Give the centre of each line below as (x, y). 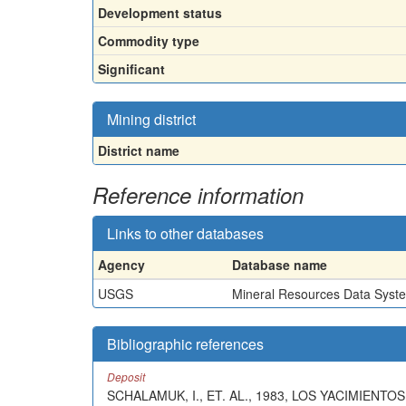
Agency (121, 265)
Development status (160, 13)
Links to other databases (185, 233)
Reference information (198, 195)
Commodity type (149, 41)
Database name (280, 265)
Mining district (151, 119)
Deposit (126, 377)
